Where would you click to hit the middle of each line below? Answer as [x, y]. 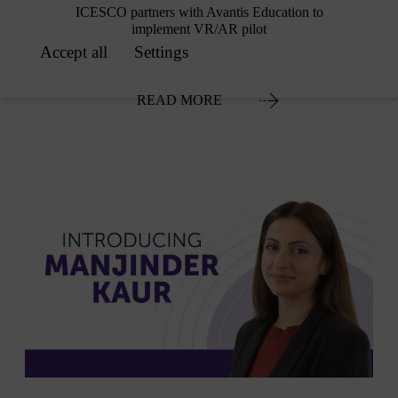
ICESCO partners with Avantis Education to [199, 12]
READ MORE [179, 99]
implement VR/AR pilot [199, 28]
